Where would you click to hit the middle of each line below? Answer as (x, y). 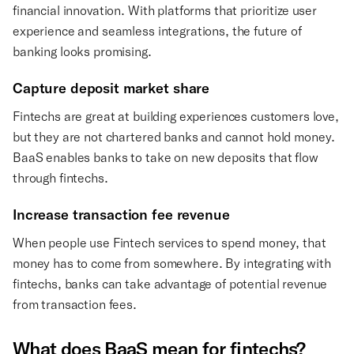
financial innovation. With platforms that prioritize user (165, 10)
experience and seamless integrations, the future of (157, 31)
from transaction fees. (76, 304)
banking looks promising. (82, 51)
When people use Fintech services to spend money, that (169, 243)
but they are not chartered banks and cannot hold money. (174, 137)
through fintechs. (62, 178)
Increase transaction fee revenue (121, 215)
